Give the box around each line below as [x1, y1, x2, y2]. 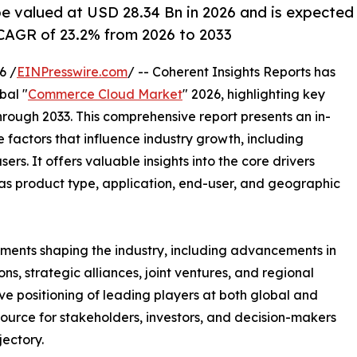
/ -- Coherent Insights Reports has [127, 64, 335, 80]
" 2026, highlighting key [182, 86, 325, 103]
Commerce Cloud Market [28, 86, 182, 103]
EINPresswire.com [17, 64, 127, 80]
